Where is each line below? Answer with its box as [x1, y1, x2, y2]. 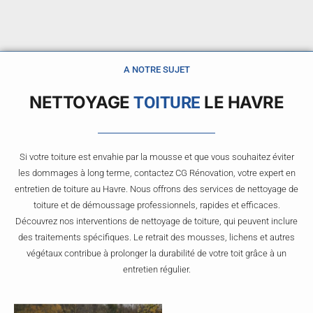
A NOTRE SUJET [123, 64, 190, 75]
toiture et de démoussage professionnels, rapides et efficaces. [33, 200, 280, 211]
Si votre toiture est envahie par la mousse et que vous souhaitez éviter [19, 152, 294, 163]
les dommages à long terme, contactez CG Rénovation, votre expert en [17, 168, 296, 179]
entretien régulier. [122, 264, 191, 275]
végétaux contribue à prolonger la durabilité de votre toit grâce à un [27, 248, 286, 259]
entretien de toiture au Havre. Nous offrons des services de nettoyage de [15, 184, 298, 195]
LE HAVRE [200, 92, 284, 113]
